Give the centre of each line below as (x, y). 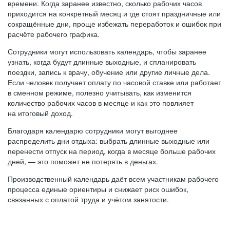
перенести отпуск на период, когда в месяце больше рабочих (112, 151)
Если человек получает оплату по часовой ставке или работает (114, 82)
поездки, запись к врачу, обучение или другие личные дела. (109, 72)
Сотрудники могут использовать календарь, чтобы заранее (107, 51)
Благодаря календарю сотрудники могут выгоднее (93, 130)
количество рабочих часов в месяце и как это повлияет (101, 103)
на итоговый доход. (40, 113)
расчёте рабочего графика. (54, 34)
